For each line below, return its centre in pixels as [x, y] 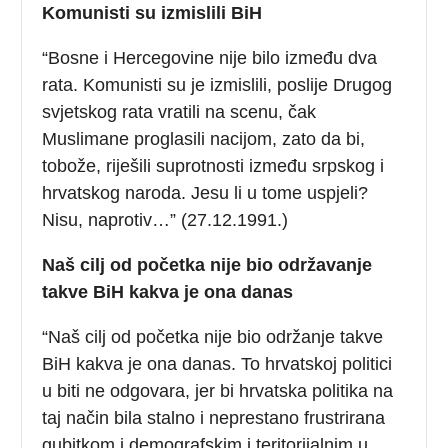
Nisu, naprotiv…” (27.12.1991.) [165, 219]
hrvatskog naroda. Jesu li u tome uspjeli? [205, 192]
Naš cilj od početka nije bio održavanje [207, 264]
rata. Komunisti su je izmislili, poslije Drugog [217, 84]
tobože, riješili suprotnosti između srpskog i [213, 165]
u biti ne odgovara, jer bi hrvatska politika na [218, 390]
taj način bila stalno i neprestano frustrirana [214, 417]
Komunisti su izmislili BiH [152, 12]
